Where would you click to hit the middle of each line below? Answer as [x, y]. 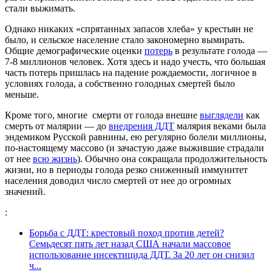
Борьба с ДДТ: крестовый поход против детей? [127, 233]
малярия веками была [220, 126]
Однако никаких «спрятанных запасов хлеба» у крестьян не [129, 29]
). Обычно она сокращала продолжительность [172, 159]
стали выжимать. [41, 8]
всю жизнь [55, 159]
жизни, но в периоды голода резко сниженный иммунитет [126, 170]
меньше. [22, 95]
